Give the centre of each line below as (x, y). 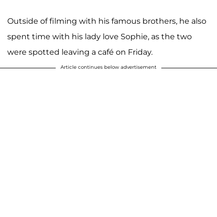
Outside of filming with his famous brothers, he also (107, 21)
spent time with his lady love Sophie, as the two (100, 37)
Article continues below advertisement (108, 67)
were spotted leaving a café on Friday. (80, 52)
